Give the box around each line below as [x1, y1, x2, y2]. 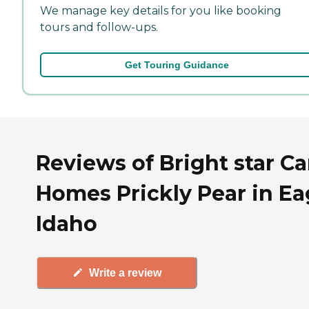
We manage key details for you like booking [40, 3, 281, 17]
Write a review [88, 266, 161, 279]
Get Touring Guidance [124, 59, 229, 70]
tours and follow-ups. [40, 20, 158, 34]
